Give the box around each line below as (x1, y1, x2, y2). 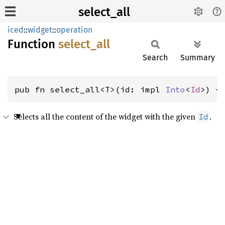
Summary (180, 53, 215, 62)
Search (143, 53, 168, 62)
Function (8, 37, 58, 51)
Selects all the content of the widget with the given (14, 111, 197, 122)
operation (56, 25, 92, 35)
